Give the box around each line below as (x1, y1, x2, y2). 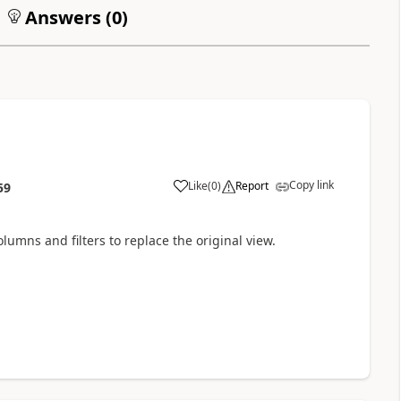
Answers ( (20, 5, 112, 30)
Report (235, 178, 269, 193)
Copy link (288, 177, 334, 192)
